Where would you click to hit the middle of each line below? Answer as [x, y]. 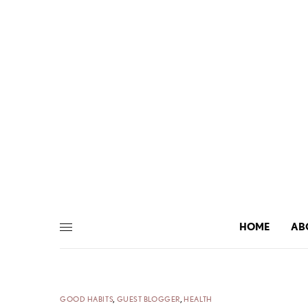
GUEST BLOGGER [148, 299]
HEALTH [198, 299]
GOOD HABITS [87, 299]
